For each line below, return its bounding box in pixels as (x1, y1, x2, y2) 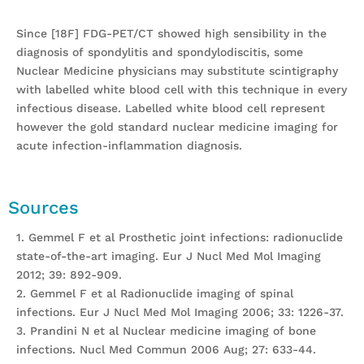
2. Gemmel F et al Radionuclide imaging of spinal (16, 287, 293, 300)
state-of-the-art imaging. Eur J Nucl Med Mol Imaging (16, 249, 321, 262)
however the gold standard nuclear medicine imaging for (16, 120, 338, 133)
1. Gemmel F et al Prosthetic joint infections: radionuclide (16, 231, 343, 244)
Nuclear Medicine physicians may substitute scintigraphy (16, 64, 338, 77)
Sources (8, 197, 79, 218)
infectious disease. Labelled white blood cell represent (16, 102, 325, 115)
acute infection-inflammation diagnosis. (16, 139, 242, 152)
